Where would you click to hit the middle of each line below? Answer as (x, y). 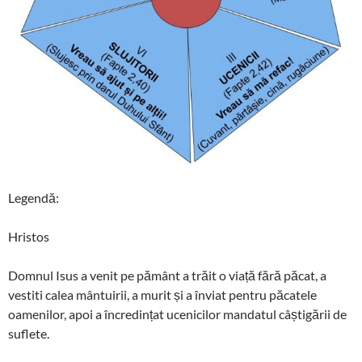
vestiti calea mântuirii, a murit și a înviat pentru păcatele (162, 294)
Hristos (29, 236)
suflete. (29, 333)
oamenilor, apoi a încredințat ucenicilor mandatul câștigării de (177, 314)
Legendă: (34, 197)
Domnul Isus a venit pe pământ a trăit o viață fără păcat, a (167, 275)
